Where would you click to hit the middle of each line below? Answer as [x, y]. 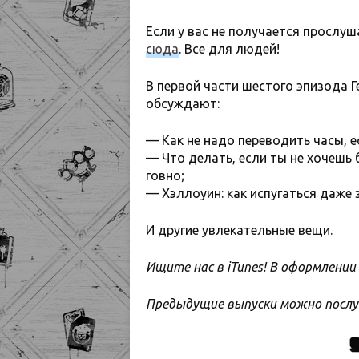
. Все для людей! [229, 48]
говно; [165, 175]
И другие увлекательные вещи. [239, 230]
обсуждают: [183, 103]
